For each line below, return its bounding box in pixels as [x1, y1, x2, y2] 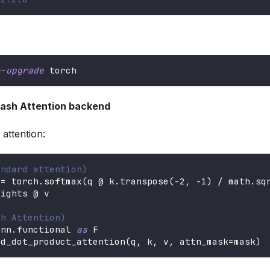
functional [17, 224, 77, 236]
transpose [120, 175, 169, 187]
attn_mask [174, 236, 228, 248]
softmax [44, 175, 82, 187]
